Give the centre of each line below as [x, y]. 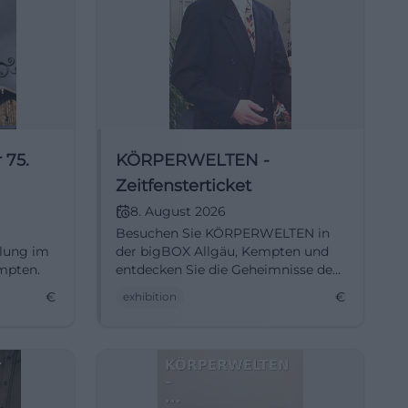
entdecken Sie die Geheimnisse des [227, 270]
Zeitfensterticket [184, 186]
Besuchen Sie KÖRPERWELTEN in [223, 233]
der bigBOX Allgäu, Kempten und [222, 251]
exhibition [150, 296]
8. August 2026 [178, 211]
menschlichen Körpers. [189, 288]
